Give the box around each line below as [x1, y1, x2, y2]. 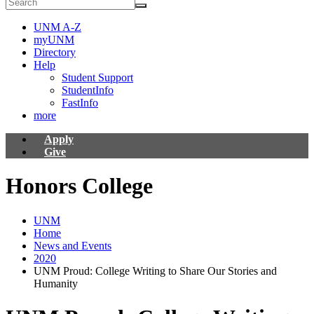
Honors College [6, 173, 153, 199]
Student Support [62, 71, 133, 83]
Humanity [34, 277, 78, 289]
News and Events [34, 239, 111, 252]
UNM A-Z [34, 21, 81, 33]
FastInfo [62, 97, 98, 109]
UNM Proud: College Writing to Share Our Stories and [34, 264, 277, 277]
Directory [34, 46, 76, 58]
